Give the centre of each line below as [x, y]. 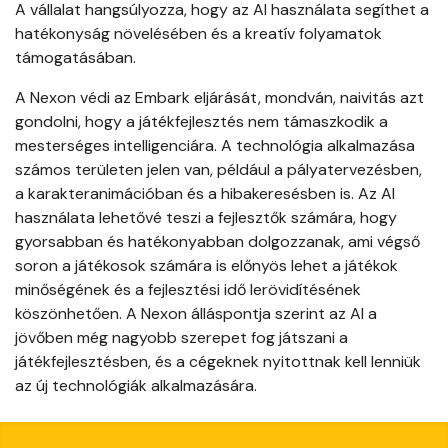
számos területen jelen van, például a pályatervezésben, [218, 170]
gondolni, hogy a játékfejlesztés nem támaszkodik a [201, 122]
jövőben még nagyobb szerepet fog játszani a [181, 338]
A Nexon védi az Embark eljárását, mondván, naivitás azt [219, 98]
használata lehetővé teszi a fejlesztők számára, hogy [206, 218]
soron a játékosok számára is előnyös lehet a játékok [206, 266]
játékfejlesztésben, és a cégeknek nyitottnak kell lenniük [218, 362]
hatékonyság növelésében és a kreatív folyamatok [198, 34]
